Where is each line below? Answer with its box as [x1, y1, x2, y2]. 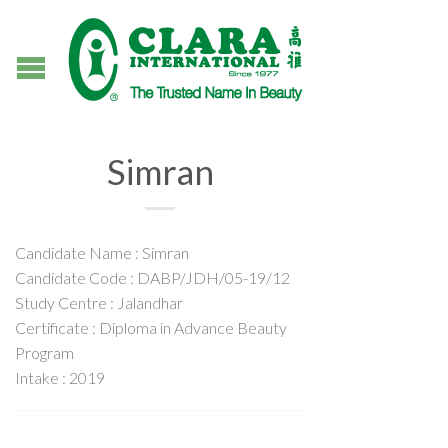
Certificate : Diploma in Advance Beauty [15, 318, 287, 337]
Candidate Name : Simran [15, 243, 189, 262]
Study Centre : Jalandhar [15, 293, 183, 312]
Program [15, 343, 74, 362]
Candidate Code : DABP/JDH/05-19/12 [15, 268, 290, 287]
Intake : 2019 [15, 368, 105, 387]
